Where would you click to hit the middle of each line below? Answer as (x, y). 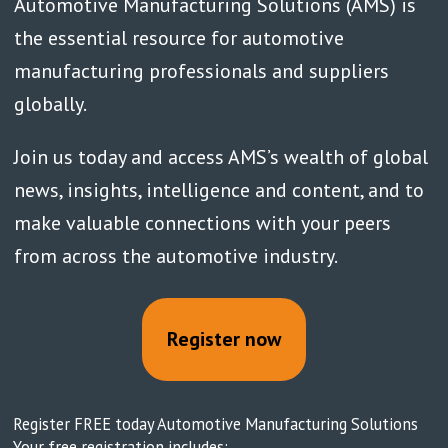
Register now (224, 339)
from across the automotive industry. (175, 255)
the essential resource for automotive (178, 37)
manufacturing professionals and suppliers (201, 70)
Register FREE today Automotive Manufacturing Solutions (216, 423)
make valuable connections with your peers (202, 222)
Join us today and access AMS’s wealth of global (220, 156)
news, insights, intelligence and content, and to (218, 189)
